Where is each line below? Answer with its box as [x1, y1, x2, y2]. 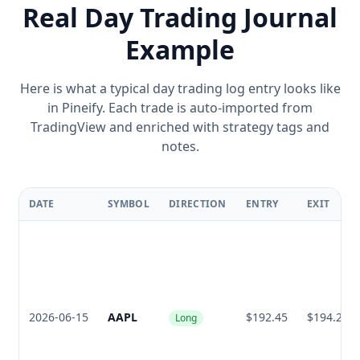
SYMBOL [108, 197, 149, 211]
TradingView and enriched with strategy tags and [31, 118, 329, 136]
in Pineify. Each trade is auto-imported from [47, 99, 313, 117]
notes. [161, 137, 199, 155]
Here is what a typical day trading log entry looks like [19, 80, 341, 97]
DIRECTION [169, 197, 227, 211]
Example [125, 32, 235, 67]
